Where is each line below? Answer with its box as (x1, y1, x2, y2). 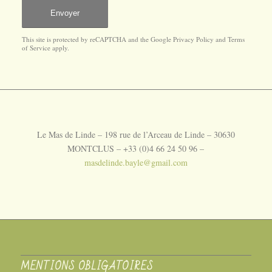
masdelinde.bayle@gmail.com (84, 156, 188, 168)
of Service (21, 43, 50, 53)
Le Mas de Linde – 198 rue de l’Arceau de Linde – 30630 (36, 128, 235, 140)
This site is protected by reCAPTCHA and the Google (21, 35, 173, 44)
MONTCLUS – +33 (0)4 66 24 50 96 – (67, 142, 205, 154)
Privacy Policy (172, 35, 214, 44)
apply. (50, 43, 69, 53)
